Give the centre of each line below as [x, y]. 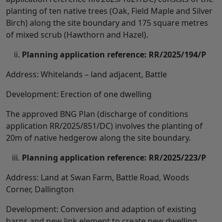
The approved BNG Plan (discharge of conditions [97, 114]
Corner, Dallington [40, 189]
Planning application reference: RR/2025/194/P [114, 54]
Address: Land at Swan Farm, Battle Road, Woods [98, 177]
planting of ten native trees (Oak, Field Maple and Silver [109, 11]
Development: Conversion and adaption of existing [101, 209]
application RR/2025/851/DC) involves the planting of [104, 126]
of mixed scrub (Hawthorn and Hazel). [77, 34]
